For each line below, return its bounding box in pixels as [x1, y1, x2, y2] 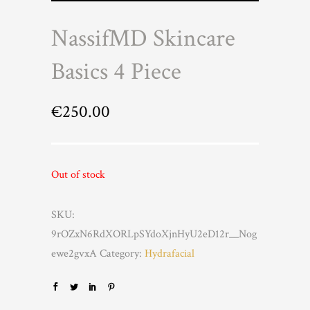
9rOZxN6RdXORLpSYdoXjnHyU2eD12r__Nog [51, 227, 257, 241]
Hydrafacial [145, 246, 194, 261]
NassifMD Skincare [51, 23, 235, 54]
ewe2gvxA [51, 246, 97, 261]
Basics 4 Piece [51, 56, 181, 87]
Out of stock [51, 167, 105, 182]
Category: [100, 246, 145, 261]
